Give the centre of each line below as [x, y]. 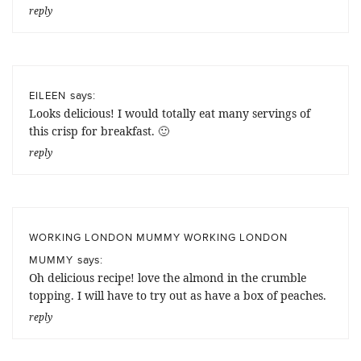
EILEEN [48, 95]
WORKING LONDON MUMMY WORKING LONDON [158, 237]
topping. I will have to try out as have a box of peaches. [178, 295]
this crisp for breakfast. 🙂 [99, 131]
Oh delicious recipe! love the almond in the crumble [168, 277]
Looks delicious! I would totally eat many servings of [170, 113]
